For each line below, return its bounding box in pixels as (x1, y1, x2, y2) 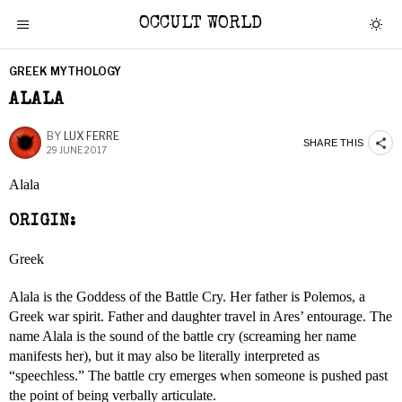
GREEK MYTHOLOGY (9, 65, 121, 78)
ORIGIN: (9, 214, 76, 230)
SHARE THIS (303, 136, 363, 148)
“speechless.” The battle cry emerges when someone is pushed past (9, 368, 388, 383)
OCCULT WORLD (139, 15, 263, 33)
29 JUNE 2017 (47, 144, 107, 155)
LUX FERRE (64, 129, 119, 143)
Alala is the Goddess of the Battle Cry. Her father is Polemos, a (9, 289, 365, 304)
